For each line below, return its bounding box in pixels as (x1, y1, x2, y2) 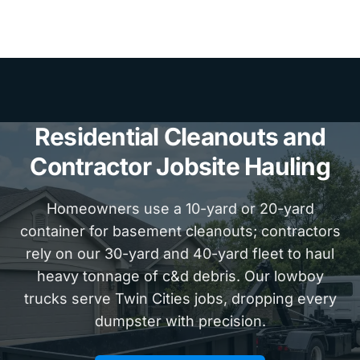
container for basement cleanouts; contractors (19, 222, 341, 239)
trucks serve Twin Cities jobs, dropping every (23, 289, 337, 307)
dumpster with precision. (94, 312, 266, 329)
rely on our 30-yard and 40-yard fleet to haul (26, 244, 334, 262)
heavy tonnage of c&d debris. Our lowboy (36, 267, 324, 284)
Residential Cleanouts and (34, 121, 326, 151)
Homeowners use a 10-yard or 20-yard (46, 199, 314, 217)
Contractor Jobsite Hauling (30, 151, 330, 181)
